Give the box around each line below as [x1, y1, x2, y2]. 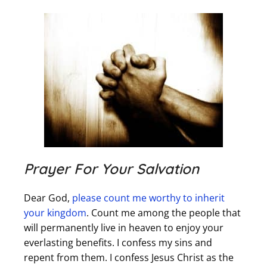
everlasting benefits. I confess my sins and [24, 236, 212, 250]
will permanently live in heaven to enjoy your [24, 221, 223, 235]
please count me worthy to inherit [72, 191, 225, 205]
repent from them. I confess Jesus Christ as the [24, 251, 234, 265]
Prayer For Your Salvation [24, 160, 199, 178]
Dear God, [24, 191, 72, 205]
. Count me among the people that [86, 206, 241, 220]
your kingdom [24, 206, 86, 220]
